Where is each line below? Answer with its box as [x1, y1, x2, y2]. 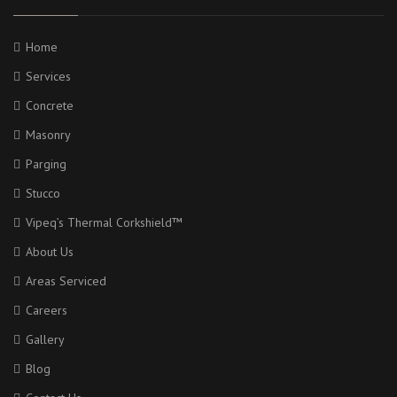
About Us [26, 243, 74, 260]
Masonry [26, 126, 71, 143]
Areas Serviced [26, 272, 106, 289]
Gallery [26, 331, 65, 347]
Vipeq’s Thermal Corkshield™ [26, 214, 183, 230]
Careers [26, 301, 67, 318]
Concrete [26, 97, 74, 113]
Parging [26, 155, 66, 172]
